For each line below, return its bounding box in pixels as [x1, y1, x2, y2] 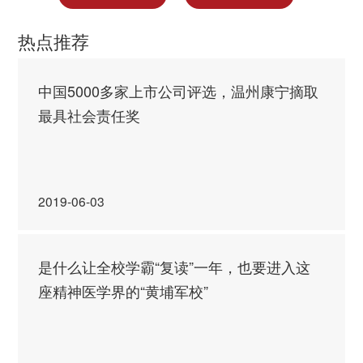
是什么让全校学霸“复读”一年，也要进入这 [38, 255, 311, 277]
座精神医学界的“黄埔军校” [38, 280, 209, 301]
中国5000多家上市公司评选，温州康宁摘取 [38, 80, 319, 102]
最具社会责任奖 [38, 105, 141, 126]
